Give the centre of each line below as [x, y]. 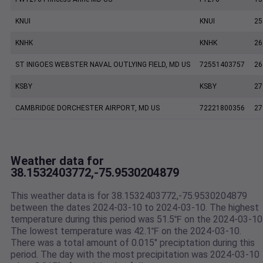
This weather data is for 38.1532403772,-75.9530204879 [129, 196]
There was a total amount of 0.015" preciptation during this [133, 243]
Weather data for [57, 161]
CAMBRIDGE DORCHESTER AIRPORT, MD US [87, 108]
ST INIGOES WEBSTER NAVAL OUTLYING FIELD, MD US [103, 65]
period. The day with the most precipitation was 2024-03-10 [135, 255]
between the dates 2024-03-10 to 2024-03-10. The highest [135, 208]
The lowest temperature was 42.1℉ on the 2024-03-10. [126, 231]
